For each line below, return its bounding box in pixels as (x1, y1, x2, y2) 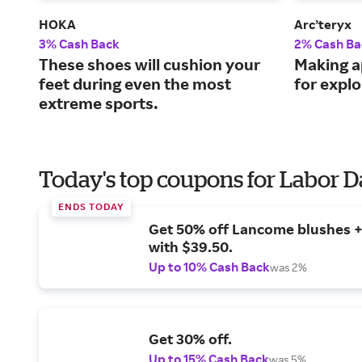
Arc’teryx (294, 16, 351, 33)
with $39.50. (149, 238, 233, 256)
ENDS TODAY (58, 200, 124, 213)
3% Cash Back (39, 36, 120, 53)
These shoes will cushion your (39, 54, 260, 75)
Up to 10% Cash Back (149, 259, 270, 276)
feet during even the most (39, 74, 231, 95)
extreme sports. (39, 93, 158, 114)
